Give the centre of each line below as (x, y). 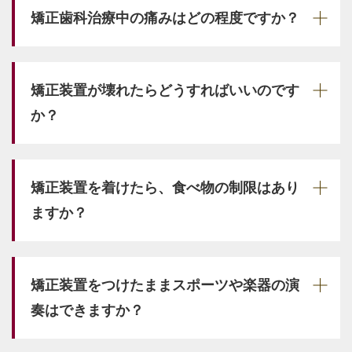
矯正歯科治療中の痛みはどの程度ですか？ (165, 18)
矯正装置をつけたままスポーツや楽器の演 (165, 285)
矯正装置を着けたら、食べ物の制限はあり (165, 187)
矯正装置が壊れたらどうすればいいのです (165, 90)
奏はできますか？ (87, 310)
